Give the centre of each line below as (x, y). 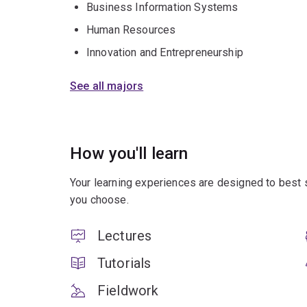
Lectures (125, 236)
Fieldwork (128, 291)
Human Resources (131, 30)
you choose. (99, 200)
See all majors (107, 86)
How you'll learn (129, 154)
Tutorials (124, 263)
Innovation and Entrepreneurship (165, 53)
